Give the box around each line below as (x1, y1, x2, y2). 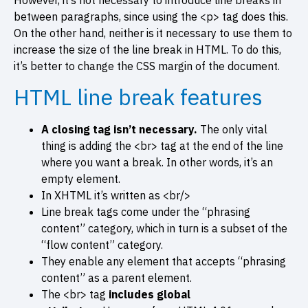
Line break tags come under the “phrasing (41, 205, 250, 219)
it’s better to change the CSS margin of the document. (14, 58, 283, 73)
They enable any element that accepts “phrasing (41, 254, 286, 269)
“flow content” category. (41, 238, 163, 252)
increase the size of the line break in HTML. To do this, (14, 42, 281, 56)
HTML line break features (14, 82, 263, 112)
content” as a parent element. (41, 271, 192, 285)
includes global (109, 287, 190, 302)
